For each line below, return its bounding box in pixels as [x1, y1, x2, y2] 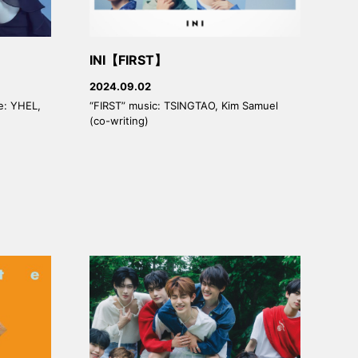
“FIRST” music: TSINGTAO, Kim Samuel [89, 98, 278, 112]
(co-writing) [89, 113, 149, 127]
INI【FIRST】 [89, 51, 167, 68]
